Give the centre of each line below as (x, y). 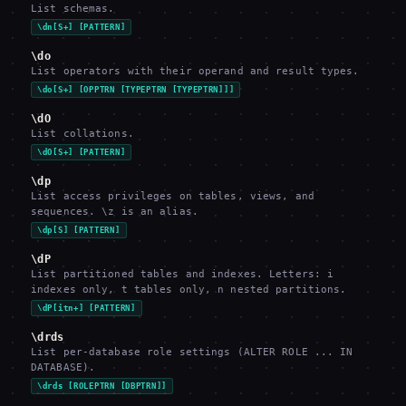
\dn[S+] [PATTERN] (82, 27)
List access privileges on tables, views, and (173, 196)
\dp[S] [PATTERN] (79, 230)
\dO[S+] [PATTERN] (82, 152)
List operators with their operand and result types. (195, 71)
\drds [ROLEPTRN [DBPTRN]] (102, 386)
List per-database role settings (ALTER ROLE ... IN (192, 352)
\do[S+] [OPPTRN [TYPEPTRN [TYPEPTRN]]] (136, 90)
